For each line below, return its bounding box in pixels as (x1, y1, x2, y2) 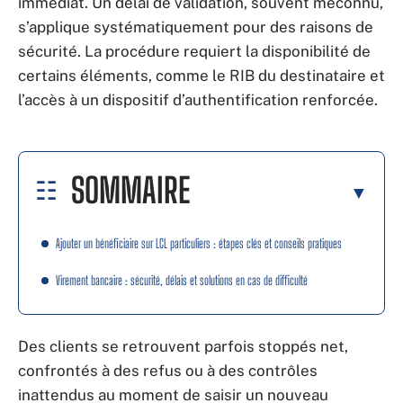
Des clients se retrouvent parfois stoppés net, (18, 337, 348, 355)
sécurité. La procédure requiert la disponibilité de (18, 42, 371, 60)
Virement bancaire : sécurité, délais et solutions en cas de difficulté (56, 272, 308, 288)
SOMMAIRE (71, 169, 190, 210)
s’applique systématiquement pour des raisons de (18, 18, 373, 36)
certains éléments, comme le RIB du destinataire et (18, 67, 385, 85)
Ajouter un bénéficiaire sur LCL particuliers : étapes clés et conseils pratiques (56, 235, 342, 251)
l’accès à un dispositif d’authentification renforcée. (18, 91, 378, 109)
